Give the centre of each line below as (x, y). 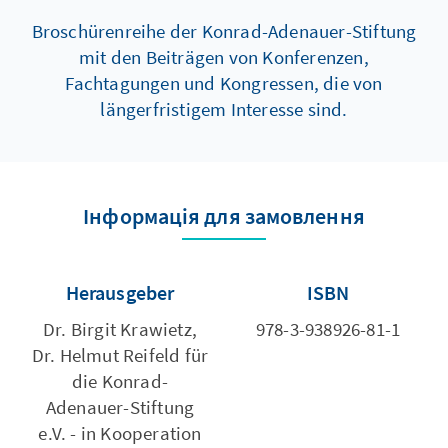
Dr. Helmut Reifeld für (120, 354)
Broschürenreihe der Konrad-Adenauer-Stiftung (224, 30)
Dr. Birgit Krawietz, (119, 328)
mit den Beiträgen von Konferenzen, (224, 56)
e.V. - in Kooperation (120, 432)
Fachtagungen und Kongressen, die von (224, 82)
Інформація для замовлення (224, 215)
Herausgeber (126, 292)
